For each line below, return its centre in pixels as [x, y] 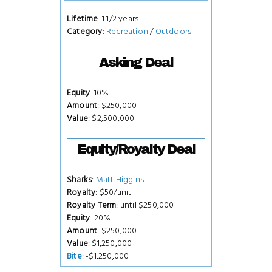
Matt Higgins [120, 179]
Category [85, 31]
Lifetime [83, 19]
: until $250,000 [145, 205]
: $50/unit [114, 192]
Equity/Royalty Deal [136, 149]
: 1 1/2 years [118, 19]
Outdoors [173, 31]
